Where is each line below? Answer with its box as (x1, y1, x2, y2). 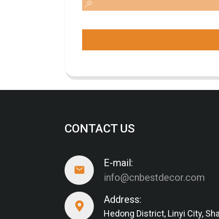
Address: (104, 194, 141, 206)
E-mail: (104, 156, 133, 169)
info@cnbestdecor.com (104, 171, 205, 183)
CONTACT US (65, 121, 135, 135)
